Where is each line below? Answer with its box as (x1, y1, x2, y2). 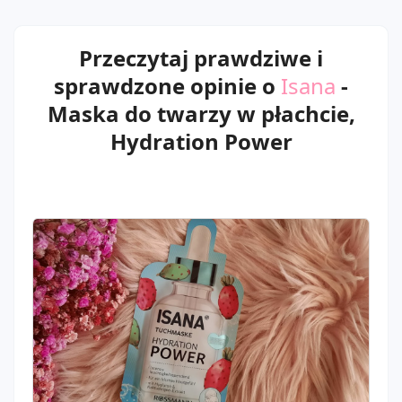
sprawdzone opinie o (54, 71, 281, 100)
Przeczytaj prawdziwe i (79, 43, 323, 73)
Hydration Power (109, 127, 293, 156)
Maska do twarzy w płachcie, (47, 99, 355, 128)
